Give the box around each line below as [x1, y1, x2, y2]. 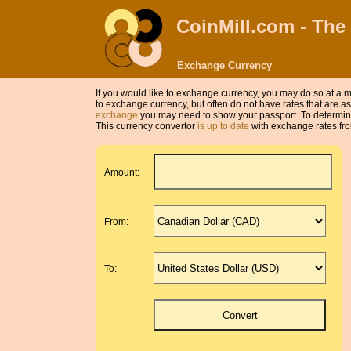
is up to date [197, 121, 249, 132]
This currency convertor [96, 121, 197, 132]
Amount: [104, 166, 140, 178]
